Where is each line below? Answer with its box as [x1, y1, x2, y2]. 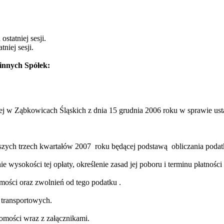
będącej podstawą [109, 142, 168, 151]
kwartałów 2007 [39, 142, 91, 151]
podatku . [91, 178, 121, 187]
